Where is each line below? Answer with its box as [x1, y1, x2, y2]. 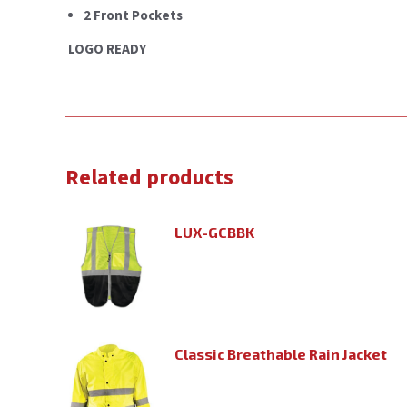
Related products [65, 161, 233, 194]
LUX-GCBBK [174, 223, 254, 241]
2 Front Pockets [84, 5, 183, 25]
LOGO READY [65, 39, 146, 59]
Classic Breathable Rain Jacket [174, 344, 387, 362]
